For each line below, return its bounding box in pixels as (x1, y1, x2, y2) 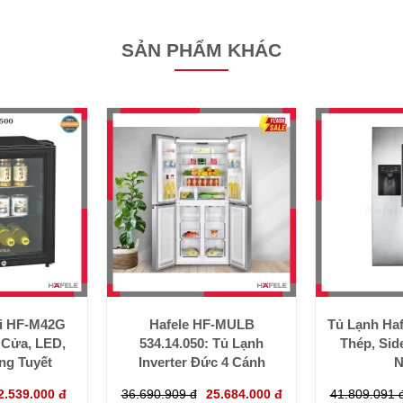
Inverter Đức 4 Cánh (138, 354, 265, 370)
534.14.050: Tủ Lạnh (139, 335, 264, 351)
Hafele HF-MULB (148, 316, 255, 332)
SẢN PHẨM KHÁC (121, 40, 282, 61)
